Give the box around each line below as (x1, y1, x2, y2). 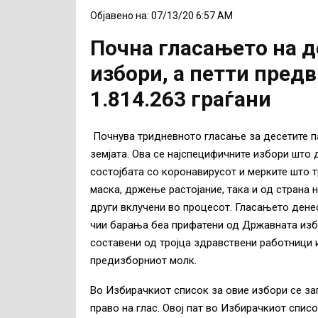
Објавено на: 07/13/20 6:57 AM (90, 9, 233, 21)
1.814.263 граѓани (90, 86, 271, 111)
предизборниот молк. (90, 254, 197, 268)
